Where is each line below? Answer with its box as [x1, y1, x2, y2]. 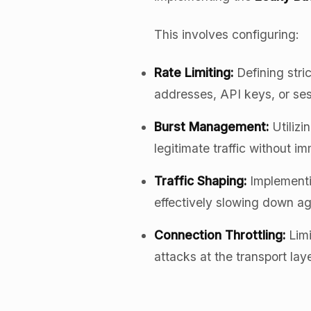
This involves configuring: [154, 27, 299, 42]
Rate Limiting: [154, 65, 233, 81]
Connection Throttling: [154, 228, 285, 243]
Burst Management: [154, 119, 269, 135]
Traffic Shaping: [154, 174, 246, 189]
